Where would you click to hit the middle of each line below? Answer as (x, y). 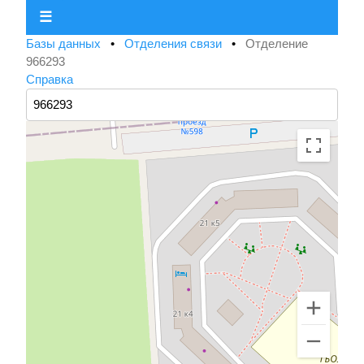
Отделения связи (175, 44)
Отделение (277, 44)
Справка (50, 80)
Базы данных (65, 44)
